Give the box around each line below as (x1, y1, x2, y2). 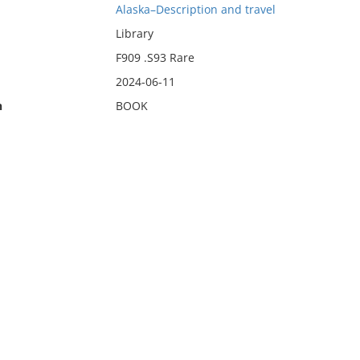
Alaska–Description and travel (115, 2, 276, 17)
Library (115, 26, 153, 41)
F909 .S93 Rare (115, 50, 194, 65)
